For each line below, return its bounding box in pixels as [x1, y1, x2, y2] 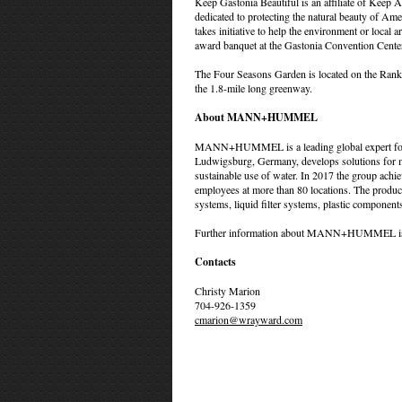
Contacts [195, 254, 236, 269]
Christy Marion [195, 284, 260, 298]
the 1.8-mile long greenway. [195, 81, 312, 95]
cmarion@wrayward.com [195, 312, 302, 327]
